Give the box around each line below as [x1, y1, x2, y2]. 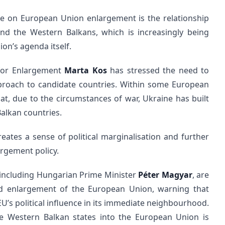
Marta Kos [64, 65, 107, 76]
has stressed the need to [106, 65, 209, 76]
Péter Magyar [138, 169, 192, 180]
